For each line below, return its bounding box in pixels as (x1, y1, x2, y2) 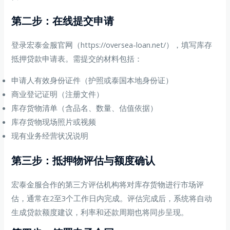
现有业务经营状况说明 (11, 130, 89, 141)
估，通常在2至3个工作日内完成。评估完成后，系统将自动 (11, 193, 213, 203)
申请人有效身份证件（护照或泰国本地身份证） (11, 74, 174, 85)
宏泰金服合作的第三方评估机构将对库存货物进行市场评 (11, 179, 204, 189)
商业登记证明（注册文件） (11, 88, 104, 99)
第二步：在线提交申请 (11, 14, 114, 29)
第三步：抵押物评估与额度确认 (11, 153, 156, 168)
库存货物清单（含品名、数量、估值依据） (11, 102, 158, 113)
